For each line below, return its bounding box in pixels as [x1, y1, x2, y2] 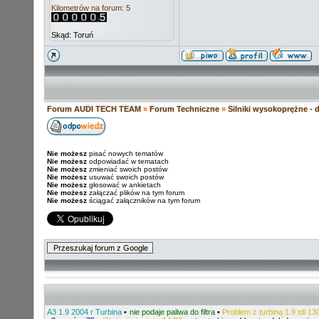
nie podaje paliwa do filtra [129, 308, 215, 316]
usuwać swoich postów [87, 173, 164, 181]
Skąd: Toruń [51, 31, 93, 39]
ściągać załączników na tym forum [87, 197, 200, 204]
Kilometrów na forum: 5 [51, 4, 130, 12]
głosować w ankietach [87, 181, 161, 189]
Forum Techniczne [150, 105, 219, 113]
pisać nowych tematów [87, 150, 163, 157]
